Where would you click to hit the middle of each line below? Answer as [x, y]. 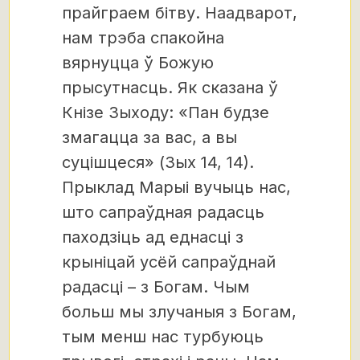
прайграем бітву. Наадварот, [180, 12]
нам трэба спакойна [143, 37]
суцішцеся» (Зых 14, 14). [158, 162]
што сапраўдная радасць [163, 212]
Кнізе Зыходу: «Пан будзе [166, 112]
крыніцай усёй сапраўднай [169, 262]
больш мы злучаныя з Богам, [179, 311]
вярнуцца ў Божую [138, 62]
